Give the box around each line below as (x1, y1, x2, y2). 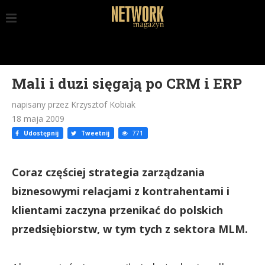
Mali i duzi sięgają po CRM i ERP (12, 74, 242, 93)
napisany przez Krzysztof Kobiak (12, 99, 135, 110)
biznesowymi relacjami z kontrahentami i (12, 184, 230, 198)
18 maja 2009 (12, 113, 64, 124)
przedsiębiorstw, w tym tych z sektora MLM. (12, 222, 248, 236)
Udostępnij (22, 129, 59, 137)
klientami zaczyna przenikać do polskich (12, 203, 223, 217)
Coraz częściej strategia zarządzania (12, 165, 205, 179)
